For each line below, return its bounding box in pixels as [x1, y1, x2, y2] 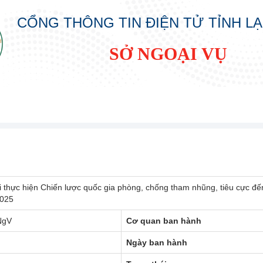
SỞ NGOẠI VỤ [109, 44, 227, 63]
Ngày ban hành [126, 237, 187, 247]
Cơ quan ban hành [126, 215, 201, 225]
